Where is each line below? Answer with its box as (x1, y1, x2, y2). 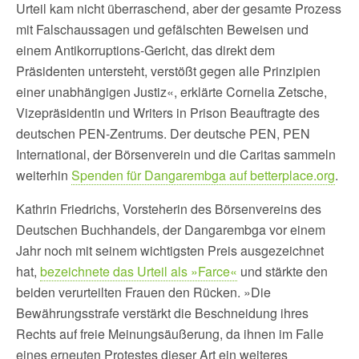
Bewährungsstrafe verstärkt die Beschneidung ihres (16, 303, 309, 322)
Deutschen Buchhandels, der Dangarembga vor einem (16, 220, 325, 239)
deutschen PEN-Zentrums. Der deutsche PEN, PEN (16, 123, 310, 143)
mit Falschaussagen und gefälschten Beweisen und (16, 19, 309, 38)
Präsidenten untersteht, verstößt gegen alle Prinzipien (16, 61, 321, 80)
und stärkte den (237, 261, 328, 280)
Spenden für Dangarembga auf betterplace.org (71, 165, 335, 184)
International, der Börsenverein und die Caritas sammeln (16, 144, 336, 163)
